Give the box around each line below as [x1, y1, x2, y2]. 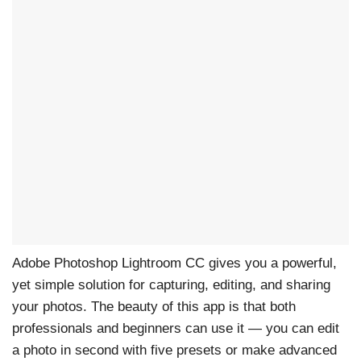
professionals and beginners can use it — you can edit [12, 320, 339, 336]
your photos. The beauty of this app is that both [12, 298, 296, 314]
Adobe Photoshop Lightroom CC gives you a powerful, [12, 255, 337, 271]
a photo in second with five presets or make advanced [12, 342, 337, 358]
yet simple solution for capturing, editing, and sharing [12, 276, 330, 293]
